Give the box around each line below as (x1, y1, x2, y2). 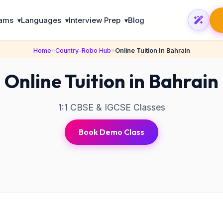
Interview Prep (68, 15, 122, 25)
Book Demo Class (79, 126, 144, 137)
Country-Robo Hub (55, 47, 111, 54)
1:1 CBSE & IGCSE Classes (58, 102, 165, 112)
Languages (20, 15, 63, 25)
